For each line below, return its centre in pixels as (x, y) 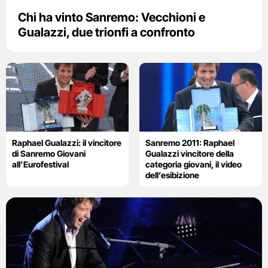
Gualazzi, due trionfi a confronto (106, 32)
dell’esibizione (172, 175)
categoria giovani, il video (193, 164)
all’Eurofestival (40, 164)
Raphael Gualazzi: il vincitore (67, 142)
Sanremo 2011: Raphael (190, 142)
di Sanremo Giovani (49, 153)
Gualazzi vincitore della (189, 153)
